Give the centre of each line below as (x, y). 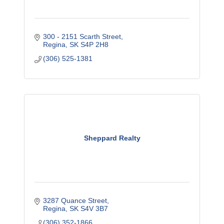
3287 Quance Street (75, 200)
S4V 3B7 (94, 208)
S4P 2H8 (95, 44)
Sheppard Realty (112, 138)
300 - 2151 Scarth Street (82, 36)
